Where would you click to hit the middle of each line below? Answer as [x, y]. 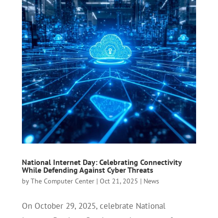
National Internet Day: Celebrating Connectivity [101, 162]
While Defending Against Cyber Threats [87, 170]
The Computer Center [62, 181]
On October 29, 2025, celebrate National [93, 206]
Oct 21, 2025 [119, 181]
